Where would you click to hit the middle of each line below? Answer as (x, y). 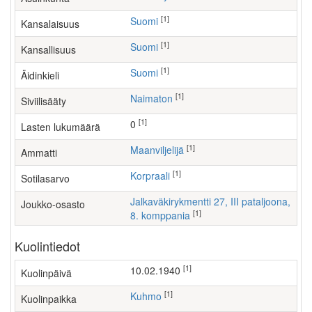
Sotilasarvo (45, 178)
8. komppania (160, 215)
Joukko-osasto (53, 204)
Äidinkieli (40, 75)
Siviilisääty (44, 101)
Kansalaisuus (50, 24)
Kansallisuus (48, 49)
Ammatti (39, 153)
